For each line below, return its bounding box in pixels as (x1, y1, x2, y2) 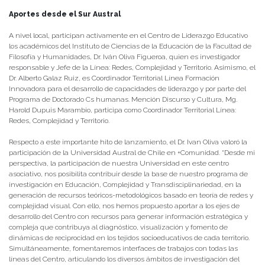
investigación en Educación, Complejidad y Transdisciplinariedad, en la (9, 180, 241, 189)
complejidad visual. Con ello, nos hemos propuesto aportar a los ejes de (9, 201, 240, 210)
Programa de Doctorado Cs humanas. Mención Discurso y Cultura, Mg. (9, 95, 237, 104)
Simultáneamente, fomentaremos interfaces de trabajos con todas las (9, 244, 238, 253)
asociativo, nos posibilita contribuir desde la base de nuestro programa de (9, 169, 248, 178)
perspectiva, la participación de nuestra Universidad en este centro (9, 159, 229, 167)
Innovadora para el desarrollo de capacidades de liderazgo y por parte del (9, 84, 246, 93)
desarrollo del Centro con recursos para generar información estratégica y (9, 212, 248, 221)
